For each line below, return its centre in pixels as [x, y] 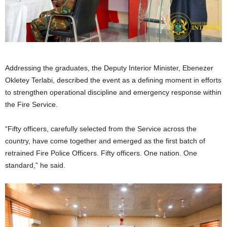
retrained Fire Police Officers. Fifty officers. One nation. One [101, 153]
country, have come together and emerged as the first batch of [105, 141]
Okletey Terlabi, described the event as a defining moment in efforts [113, 80]
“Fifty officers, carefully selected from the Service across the [101, 129]
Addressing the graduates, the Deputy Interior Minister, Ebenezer [109, 68]
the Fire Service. [31, 105]
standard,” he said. [35, 165]
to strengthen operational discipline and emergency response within [113, 92]
